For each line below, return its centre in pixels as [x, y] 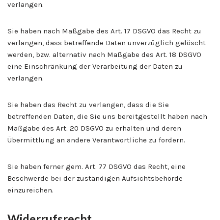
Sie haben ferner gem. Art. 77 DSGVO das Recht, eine [96, 166]
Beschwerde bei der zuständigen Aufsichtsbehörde [95, 178]
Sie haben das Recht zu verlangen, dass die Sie [88, 104]
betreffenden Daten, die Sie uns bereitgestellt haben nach [107, 116]
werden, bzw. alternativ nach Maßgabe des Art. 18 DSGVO [104, 54]
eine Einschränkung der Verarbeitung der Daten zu [95, 66]
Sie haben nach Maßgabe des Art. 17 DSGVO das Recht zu [104, 31]
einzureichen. [30, 190]
